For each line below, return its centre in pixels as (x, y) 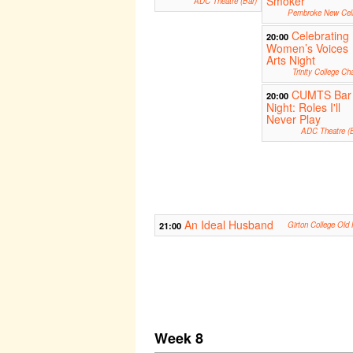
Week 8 (179, 338)
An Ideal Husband (229, 225)
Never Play (293, 119)
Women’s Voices (307, 48)
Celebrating (320, 36)
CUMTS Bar (321, 95)
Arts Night (290, 60)
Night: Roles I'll (303, 108)
